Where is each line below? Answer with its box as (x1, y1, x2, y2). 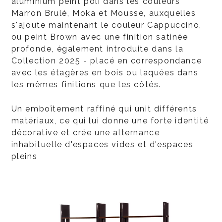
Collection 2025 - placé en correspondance (11, 55, 202, 65)
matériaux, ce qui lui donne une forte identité (11, 115, 209, 125)
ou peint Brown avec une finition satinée (11, 32, 188, 42)
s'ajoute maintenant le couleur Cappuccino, (11, 20, 202, 30)
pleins (11, 151, 38, 161)
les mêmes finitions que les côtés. (11, 79, 161, 89)
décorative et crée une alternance (11, 127, 160, 137)
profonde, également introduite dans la (11, 44, 184, 54)
